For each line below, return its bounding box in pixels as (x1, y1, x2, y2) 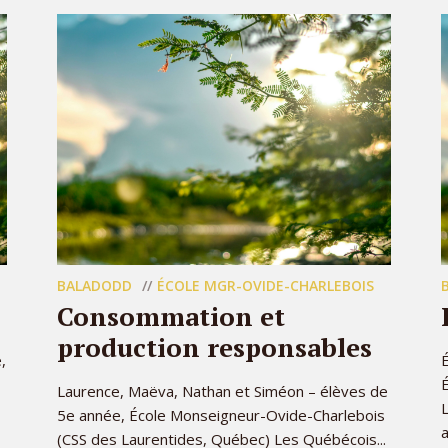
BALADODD (57, 276, 132, 295)
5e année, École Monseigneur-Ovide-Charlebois (57, 405, 385, 425)
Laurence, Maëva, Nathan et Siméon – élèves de (57, 381, 388, 401)
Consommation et (57, 299, 285, 333)
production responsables (57, 330, 372, 364)
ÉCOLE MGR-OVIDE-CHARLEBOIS (157, 276, 374, 295)
